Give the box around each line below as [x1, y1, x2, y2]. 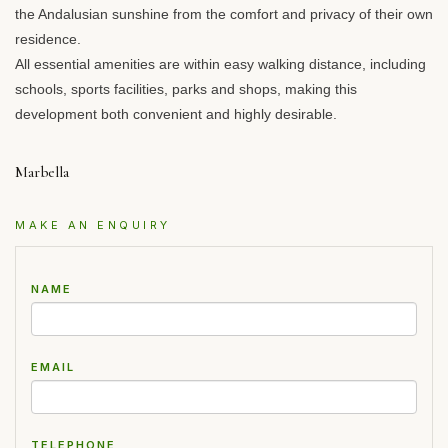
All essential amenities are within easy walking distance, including [15, 56, 426, 72]
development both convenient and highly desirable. [15, 106, 337, 122]
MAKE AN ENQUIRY [15, 218, 171, 232]
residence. [15, 31, 81, 47]
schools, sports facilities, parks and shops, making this [15, 81, 357, 97]
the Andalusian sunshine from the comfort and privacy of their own [15, 6, 433, 22]
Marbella [15, 163, 69, 181]
